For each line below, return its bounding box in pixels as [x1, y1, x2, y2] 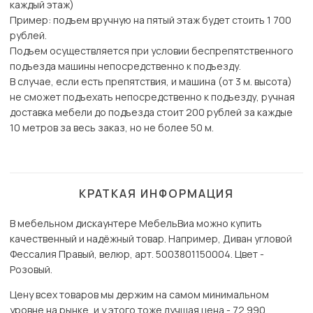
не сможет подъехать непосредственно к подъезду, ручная [10, 90, 295, 104]
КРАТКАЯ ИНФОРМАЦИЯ [78, 186, 235, 202]
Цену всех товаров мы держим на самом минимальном [10, 288, 269, 302]
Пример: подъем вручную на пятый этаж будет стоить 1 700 [10, 13, 291, 27]
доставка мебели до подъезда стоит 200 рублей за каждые [10, 105, 293, 119]
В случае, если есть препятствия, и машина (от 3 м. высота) [10, 75, 292, 89]
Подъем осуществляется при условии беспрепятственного [10, 44, 293, 58]
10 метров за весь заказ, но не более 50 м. [10, 121, 214, 135]
